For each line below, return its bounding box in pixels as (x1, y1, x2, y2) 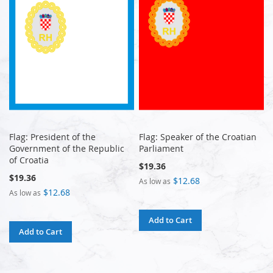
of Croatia (9, 154, 49, 166)
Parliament (139, 142, 184, 154)
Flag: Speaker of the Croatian (139, 130, 257, 143)
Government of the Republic (9, 142, 124, 154)
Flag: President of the (9, 130, 96, 143)
